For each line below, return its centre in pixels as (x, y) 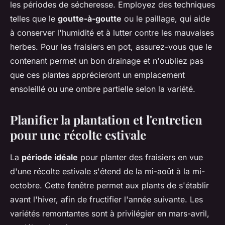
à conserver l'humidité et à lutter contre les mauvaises (112, 33)
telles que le (34, 19)
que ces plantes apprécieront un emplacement (97, 75)
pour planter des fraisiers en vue (140, 157)
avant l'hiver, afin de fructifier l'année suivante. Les (106, 199)
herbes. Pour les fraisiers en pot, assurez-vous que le (111, 47)
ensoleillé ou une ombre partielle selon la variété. (103, 89)
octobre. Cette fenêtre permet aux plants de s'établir (109, 185)
